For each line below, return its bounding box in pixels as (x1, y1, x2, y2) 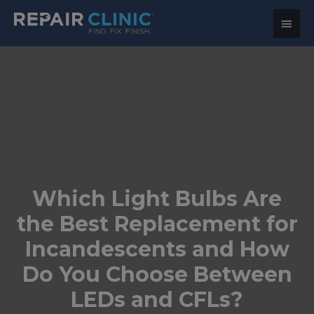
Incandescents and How (25, 236, 289, 263)
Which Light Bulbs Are (32, 186, 282, 212)
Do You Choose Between (22, 261, 292, 288)
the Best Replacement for (16, 211, 298, 238)
